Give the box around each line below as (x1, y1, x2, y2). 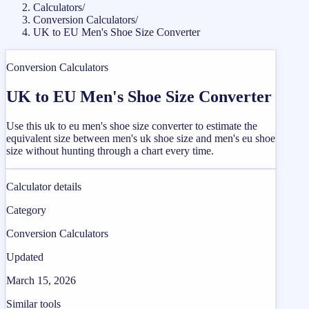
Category (6, 203, 46, 216)
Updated (6, 250, 43, 263)
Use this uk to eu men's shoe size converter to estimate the (6, 119, 257, 132)
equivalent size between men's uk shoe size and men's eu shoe (6, 132, 275, 144)
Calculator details (6, 180, 81, 192)
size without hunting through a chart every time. (6, 144, 214, 157)
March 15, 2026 (6, 274, 76, 286)
